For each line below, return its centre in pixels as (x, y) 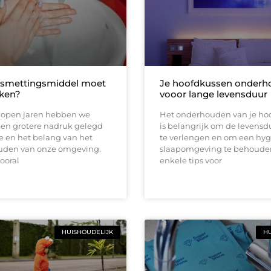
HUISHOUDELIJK (87, 232)
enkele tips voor (191, 161)
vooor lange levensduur (214, 94)
